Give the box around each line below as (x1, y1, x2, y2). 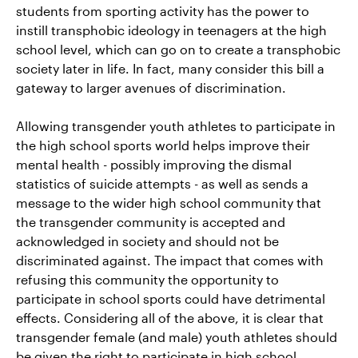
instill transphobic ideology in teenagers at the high (16, 22, 327, 38)
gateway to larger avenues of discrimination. (16, 79, 286, 95)
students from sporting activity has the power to (16, 2, 309, 18)
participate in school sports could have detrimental (16, 290, 325, 306)
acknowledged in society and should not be (16, 233, 279, 249)
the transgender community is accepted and (16, 213, 285, 229)
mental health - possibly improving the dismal (16, 156, 292, 172)
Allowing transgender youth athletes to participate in (16, 117, 336, 133)
